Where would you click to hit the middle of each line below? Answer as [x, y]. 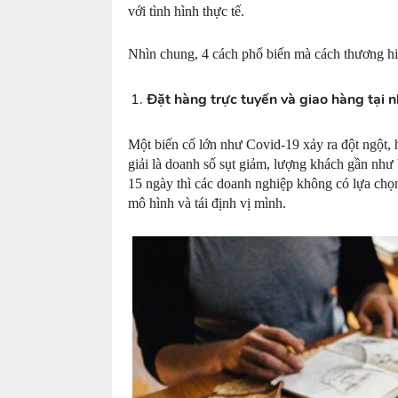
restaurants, [170, 360]
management [174, 172]
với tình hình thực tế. [188, 11]
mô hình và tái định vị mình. [207, 203]
